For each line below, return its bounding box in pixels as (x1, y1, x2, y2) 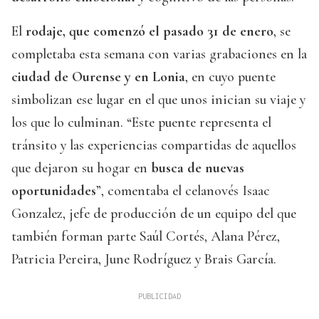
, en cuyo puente (185, 68, 276, 86)
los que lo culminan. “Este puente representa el (11, 114, 271, 132)
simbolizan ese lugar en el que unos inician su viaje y (11, 91, 305, 109)
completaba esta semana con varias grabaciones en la (11, 46, 307, 63)
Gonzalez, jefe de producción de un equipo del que (11, 205, 296, 223)
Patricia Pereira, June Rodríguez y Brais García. (11, 251, 276, 268)
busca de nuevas (147, 159, 244, 177)
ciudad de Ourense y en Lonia (11, 68, 185, 86)
